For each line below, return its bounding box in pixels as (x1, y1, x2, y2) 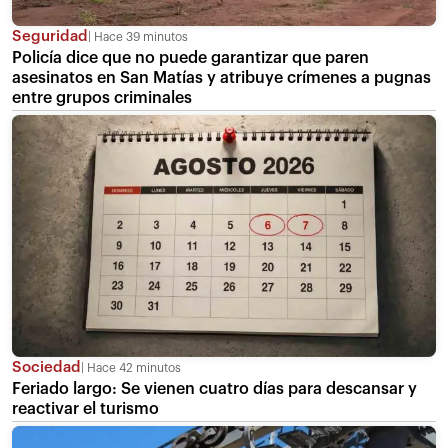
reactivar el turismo (12, 400, 159, 417)
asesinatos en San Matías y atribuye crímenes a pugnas (12, 69, 431, 86)
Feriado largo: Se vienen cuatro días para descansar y (12, 380, 417, 397)
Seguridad (12, 28, 88, 44)
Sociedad (12, 359, 81, 375)
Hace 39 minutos (91, 30, 188, 43)
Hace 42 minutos (84, 361, 181, 374)
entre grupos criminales (12, 89, 192, 106)
